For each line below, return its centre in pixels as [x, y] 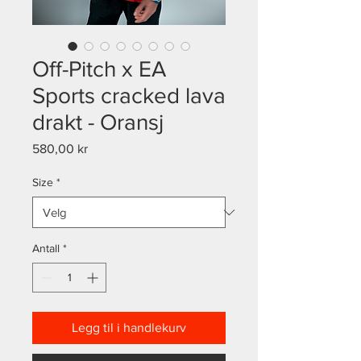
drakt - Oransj [98, 122]
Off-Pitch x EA [99, 69]
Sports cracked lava [129, 95]
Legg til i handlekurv [129, 328]
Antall [46, 248]
